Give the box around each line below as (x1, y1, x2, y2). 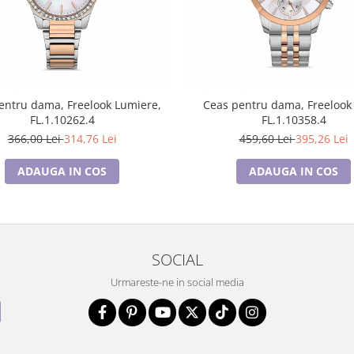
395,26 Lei (295, 131, 348, 146)
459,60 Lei (239, 131, 296, 146)
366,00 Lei (7, 131, 64, 146)
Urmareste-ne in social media (110, 275, 244, 289)
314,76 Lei (63, 131, 117, 146)
